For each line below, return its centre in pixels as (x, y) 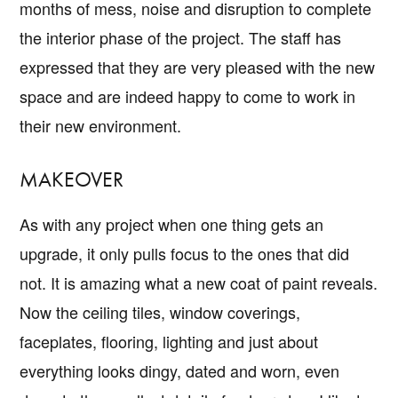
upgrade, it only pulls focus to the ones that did (185, 253)
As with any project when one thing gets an (172, 223)
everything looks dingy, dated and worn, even (180, 370)
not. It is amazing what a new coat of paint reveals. (199, 282)
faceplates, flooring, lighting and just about (169, 341)
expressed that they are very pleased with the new (198, 66)
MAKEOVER (72, 179)
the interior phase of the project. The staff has (181, 37)
